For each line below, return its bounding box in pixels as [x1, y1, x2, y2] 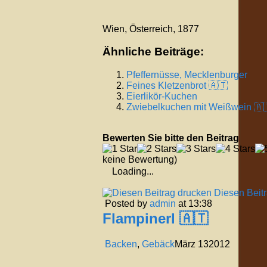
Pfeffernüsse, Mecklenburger [126, 70, 247, 80]
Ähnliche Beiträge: [103, 45, 204, 58]
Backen [105, 239, 137, 249]
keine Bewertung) [103, 154, 177, 165]
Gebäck [142, 239, 175, 249]
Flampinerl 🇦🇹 [103, 210, 208, 227]
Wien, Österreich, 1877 [103, 23, 199, 34]
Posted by [105, 198, 150, 209]
